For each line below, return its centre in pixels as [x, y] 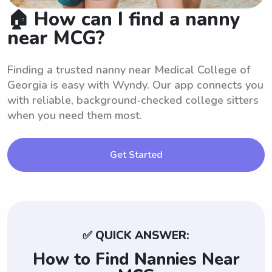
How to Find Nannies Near [136, 259]
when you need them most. [75, 115]
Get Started [136, 155]
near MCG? [56, 38]
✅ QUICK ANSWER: [136, 235]
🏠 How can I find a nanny [124, 19]
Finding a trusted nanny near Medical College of [129, 70]
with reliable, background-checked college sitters [133, 100]
